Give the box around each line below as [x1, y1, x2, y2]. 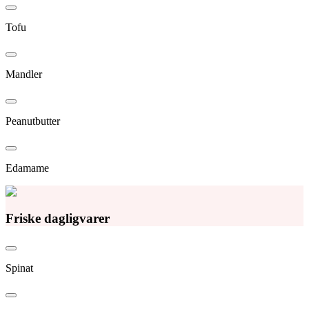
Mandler [6, 68, 42, 80]
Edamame [6, 161, 49, 174]
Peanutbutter [6, 114, 60, 127]
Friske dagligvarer [6, 210, 110, 226]
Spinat [6, 262, 33, 275]
